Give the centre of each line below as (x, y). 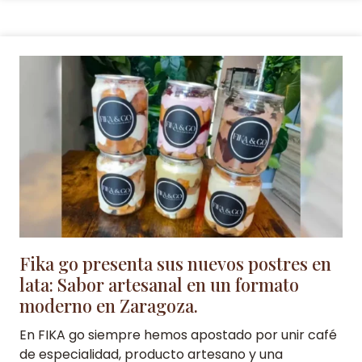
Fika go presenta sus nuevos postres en (175, 263)
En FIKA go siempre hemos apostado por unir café (178, 335)
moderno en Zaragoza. (109, 305)
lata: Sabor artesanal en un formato (159, 284)
